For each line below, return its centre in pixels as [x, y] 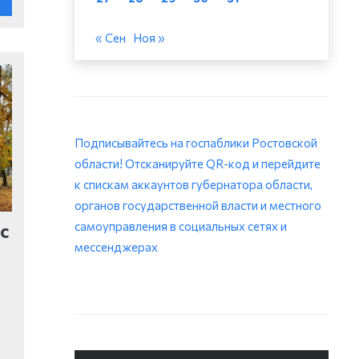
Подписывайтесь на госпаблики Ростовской [196, 143]
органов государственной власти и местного [198, 206]
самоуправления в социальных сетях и [181, 226]
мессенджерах [117, 247]
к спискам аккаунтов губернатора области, [194, 185]
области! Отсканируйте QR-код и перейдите [198, 164]
